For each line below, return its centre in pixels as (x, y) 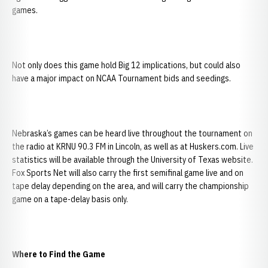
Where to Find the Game (59, 254)
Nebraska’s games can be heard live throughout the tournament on (132, 133)
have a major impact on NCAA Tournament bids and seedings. (121, 78)
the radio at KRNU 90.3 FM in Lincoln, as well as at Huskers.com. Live (133, 147)
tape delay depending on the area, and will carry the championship (130, 186)
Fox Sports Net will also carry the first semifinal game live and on (128, 173)
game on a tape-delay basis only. (70, 199)
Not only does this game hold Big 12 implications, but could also (126, 65)
